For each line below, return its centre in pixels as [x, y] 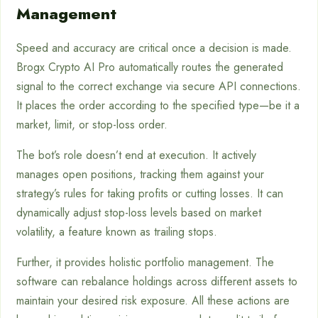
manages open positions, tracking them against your [140, 174]
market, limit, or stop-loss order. [92, 125]
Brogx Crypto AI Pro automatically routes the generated [150, 67]
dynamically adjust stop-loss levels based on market [139, 213]
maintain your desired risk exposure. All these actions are [153, 301]
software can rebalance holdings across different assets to [157, 281]
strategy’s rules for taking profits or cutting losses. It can [150, 193]
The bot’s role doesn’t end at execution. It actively [136, 155]
